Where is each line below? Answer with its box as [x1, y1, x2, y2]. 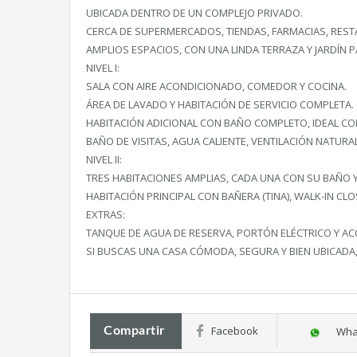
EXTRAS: [86, 207, 125, 222]
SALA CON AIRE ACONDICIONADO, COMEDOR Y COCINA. [86, 79, 347, 93]
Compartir [104, 324, 165, 337]
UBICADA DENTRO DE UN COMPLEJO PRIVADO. [86, 6, 303, 20]
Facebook [210, 324, 258, 338]
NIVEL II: [86, 152, 122, 167]
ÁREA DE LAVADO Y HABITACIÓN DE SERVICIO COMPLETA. [86, 97, 354, 112]
